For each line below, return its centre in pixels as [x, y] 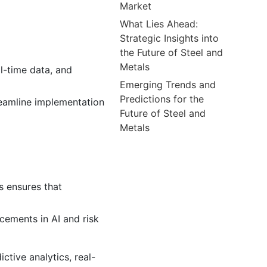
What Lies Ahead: [159, 24]
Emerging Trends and [168, 84]
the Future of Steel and [172, 52]
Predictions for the [162, 99]
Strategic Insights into [170, 38]
